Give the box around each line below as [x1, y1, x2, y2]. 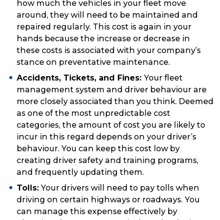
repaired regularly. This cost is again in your [17, 22, 192, 32]
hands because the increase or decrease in [17, 34, 190, 44]
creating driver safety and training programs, [17, 156, 198, 165]
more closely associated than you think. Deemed [17, 97, 214, 107]
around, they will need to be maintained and [17, 10, 198, 20]
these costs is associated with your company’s [17, 46, 201, 55]
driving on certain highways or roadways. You [17, 195, 200, 205]
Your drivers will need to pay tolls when [39, 183, 199, 193]
